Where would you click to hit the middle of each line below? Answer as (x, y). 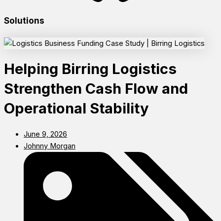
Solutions (24, 21)
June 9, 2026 (45, 134)
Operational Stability (76, 108)
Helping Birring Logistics (90, 69)
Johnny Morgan (50, 146)
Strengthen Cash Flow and (96, 88)
